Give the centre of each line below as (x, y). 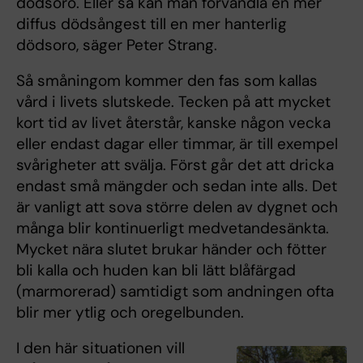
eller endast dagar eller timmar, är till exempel (177, 144)
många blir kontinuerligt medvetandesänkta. (173, 228)
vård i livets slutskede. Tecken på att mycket (173, 102)
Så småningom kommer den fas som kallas (167, 81)
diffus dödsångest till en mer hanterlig (152, 24)
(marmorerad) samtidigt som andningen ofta (175, 292)
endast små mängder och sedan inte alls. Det (177, 186)
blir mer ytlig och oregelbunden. (130, 313)
